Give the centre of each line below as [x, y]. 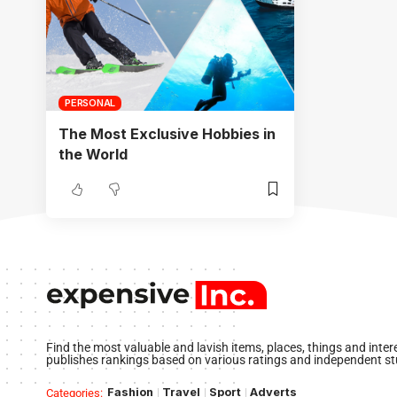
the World [93, 154]
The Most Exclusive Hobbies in [167, 133]
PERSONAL [90, 102]
